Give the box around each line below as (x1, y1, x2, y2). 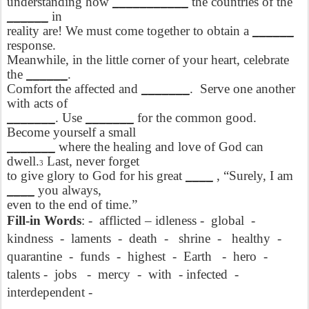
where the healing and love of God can (55, 139, 263, 154)
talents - (7, 267, 48, 281)
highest (128, 249, 166, 263)
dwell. (7, 154, 39, 168)
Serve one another (200, 81, 295, 96)
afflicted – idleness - (99, 213, 204, 228)
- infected (179, 267, 228, 281)
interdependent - (7, 285, 92, 299)
